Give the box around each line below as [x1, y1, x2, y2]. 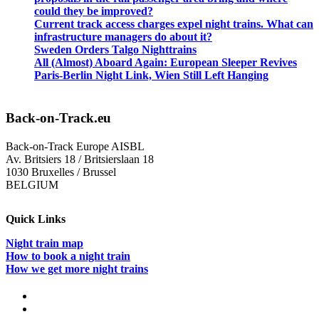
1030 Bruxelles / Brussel [6, 166, 116, 178]
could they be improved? [34, 5, 153, 17]
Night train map [6, 237, 83, 249]
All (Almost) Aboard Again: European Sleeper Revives [34, 56, 297, 68]
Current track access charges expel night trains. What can [34, 18, 313, 30]
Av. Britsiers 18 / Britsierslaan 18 [6, 153, 154, 165]
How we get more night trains [6, 263, 148, 275]
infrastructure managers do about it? [34, 31, 212, 43]
